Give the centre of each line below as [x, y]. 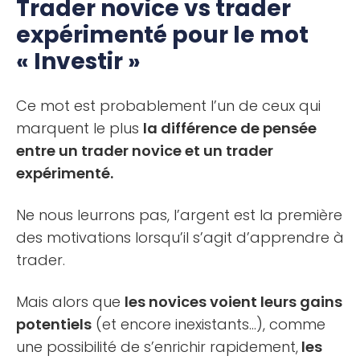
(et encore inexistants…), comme [209, 325]
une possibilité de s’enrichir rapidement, [157, 347]
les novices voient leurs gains [233, 302]
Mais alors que [70, 302]
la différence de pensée [230, 129]
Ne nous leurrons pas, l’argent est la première [179, 215]
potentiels [54, 325]
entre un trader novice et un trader [145, 151]
